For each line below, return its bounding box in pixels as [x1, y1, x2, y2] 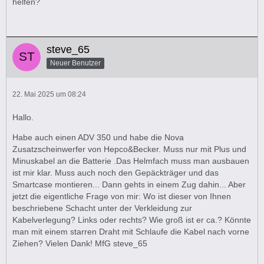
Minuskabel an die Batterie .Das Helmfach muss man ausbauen [12, 156, 249, 166]
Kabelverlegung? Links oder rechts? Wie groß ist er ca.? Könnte [12, 215, 251, 225]
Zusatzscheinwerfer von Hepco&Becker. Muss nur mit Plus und [12, 144, 246, 154]
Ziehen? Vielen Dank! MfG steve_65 [12, 239, 147, 248]
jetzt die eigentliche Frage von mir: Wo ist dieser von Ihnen [12, 192, 231, 201]
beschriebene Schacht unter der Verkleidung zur [12, 203, 192, 213]
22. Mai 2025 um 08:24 [12, 90, 86, 98]
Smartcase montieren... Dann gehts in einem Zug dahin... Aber [12, 180, 246, 189]
